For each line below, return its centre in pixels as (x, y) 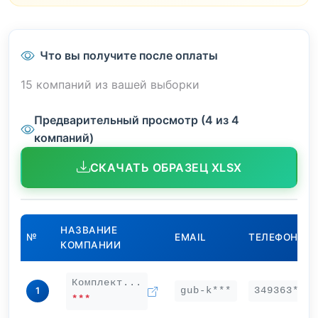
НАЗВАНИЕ (89, 230)
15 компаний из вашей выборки (110, 85)
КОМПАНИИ (91, 245)
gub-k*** (206, 291)
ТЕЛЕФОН (273, 237)
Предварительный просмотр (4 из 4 (137, 120)
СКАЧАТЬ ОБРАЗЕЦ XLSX (166, 167)
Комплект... (107, 283)
